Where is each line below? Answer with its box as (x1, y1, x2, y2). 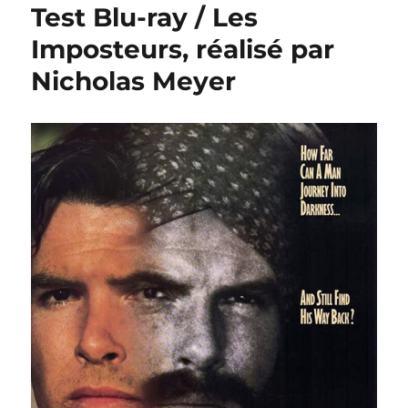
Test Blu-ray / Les (31, 2, 259, 33)
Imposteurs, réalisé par (31, 34, 335, 65)
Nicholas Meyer (31, 66, 237, 97)
